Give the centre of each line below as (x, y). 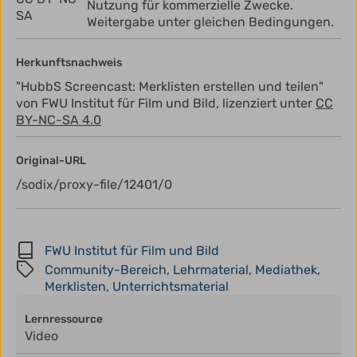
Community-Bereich (106, 270)
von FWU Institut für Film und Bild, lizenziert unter (166, 104)
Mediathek (286, 270)
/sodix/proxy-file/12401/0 (94, 185)
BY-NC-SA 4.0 (59, 120)
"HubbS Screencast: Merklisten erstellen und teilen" (170, 87)
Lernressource (64, 320)
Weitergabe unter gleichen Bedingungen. (210, 22)
